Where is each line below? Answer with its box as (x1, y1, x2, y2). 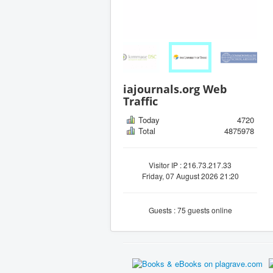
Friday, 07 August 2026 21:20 (141, 170, 239, 181)
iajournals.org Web (123, 81, 227, 96)
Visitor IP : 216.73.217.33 (149, 159, 232, 170)
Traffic (123, 93, 158, 108)
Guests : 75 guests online (148, 204, 232, 215)
